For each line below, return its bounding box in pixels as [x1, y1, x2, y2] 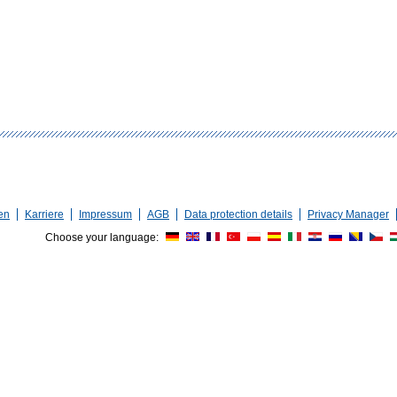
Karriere [25, 208, 64, 221]
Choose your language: [45, 231, 161, 244]
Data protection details [184, 208, 292, 221]
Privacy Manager [307, 208, 389, 221]
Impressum [79, 208, 132, 221]
